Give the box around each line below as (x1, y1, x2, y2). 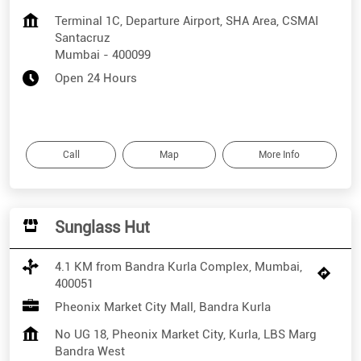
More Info (259, 149, 301, 161)
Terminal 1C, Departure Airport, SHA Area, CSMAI (55, 14, 318, 29)
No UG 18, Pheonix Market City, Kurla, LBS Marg (55, 327, 317, 342)
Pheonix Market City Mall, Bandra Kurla (55, 300, 271, 315)
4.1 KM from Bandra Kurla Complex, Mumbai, (55, 259, 302, 275)
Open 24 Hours (55, 71, 137, 86)
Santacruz (55, 31, 110, 46)
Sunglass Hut (55, 218, 150, 238)
